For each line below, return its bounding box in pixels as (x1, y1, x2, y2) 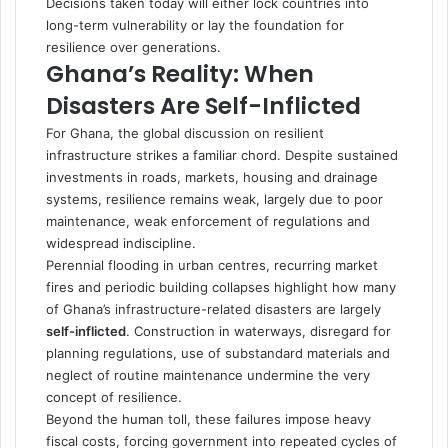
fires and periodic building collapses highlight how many (46, 278, 396, 295)
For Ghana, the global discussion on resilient (46, 124, 324, 141)
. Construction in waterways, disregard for (126, 322, 391, 339)
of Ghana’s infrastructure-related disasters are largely (46, 300, 381, 317)
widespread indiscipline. (46, 234, 196, 251)
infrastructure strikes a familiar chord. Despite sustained (46, 146, 398, 163)
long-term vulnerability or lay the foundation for (46, 16, 344, 33)
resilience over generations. (46, 38, 221, 55)
